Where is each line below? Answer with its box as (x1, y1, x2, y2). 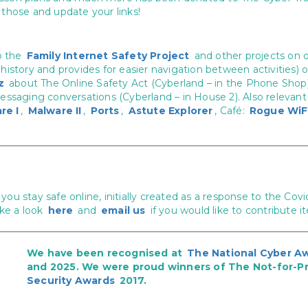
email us (101, 204, 146, 217)
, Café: (214, 104, 248, 117)
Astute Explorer (128, 104, 213, 117)
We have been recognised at (26, 247, 186, 259)
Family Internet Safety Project (26, 49, 190, 62)
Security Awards (26, 274, 115, 287)
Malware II (27, 104, 82, 117)
